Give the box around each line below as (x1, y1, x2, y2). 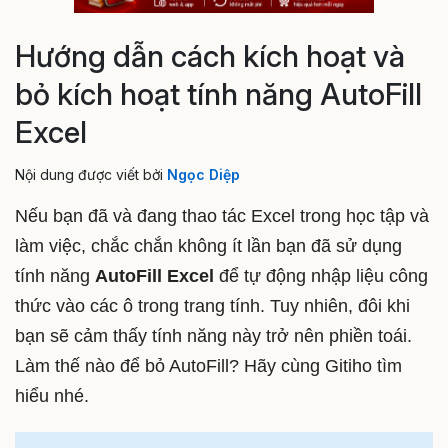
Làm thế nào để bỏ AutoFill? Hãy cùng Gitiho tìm (15, 355, 402, 376)
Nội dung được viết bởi (15, 165, 167, 183)
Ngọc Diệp (167, 165, 240, 183)
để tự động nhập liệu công (219, 265, 428, 286)
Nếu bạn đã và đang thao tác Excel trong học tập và (15, 205, 429, 226)
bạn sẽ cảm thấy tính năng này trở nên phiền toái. (15, 325, 412, 346)
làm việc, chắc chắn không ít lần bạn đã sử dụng (15, 235, 402, 256)
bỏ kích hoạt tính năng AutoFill (15, 76, 422, 112)
